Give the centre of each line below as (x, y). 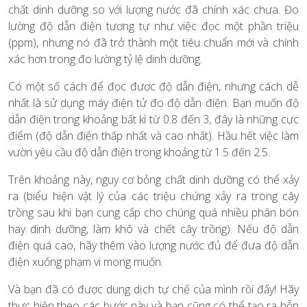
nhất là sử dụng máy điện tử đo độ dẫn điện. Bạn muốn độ (153, 102)
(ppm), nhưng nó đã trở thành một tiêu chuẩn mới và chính (153, 42)
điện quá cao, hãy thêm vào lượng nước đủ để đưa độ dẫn (153, 245)
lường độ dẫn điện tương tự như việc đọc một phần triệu (153, 26)
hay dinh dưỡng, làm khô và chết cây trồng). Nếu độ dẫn (153, 229)
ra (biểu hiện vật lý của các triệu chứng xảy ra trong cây (153, 196)
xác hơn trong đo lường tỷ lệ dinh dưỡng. (105, 59)
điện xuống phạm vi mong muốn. (86, 261)
